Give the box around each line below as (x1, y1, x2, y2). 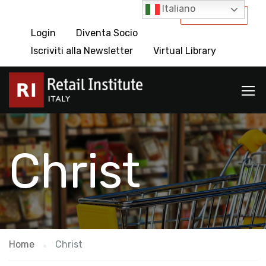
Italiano (160, 3, 196, 15)
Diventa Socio (76, 27, 138, 39)
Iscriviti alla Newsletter (31, 45, 133, 56)
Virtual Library (153, 45, 216, 56)
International (185, 9, 243, 20)
